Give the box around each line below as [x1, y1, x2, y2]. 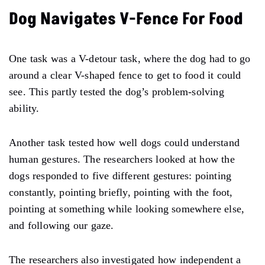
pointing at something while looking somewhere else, [9, 202, 245, 215]
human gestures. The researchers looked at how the [9, 153, 235, 165]
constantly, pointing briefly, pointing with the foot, [9, 186, 233, 198]
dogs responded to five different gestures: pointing [9, 169, 232, 182]
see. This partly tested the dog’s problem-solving [9, 85, 224, 98]
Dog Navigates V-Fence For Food [9, 7, 243, 31]
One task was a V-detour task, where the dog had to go [9, 52, 251, 64]
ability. [9, 102, 40, 114]
